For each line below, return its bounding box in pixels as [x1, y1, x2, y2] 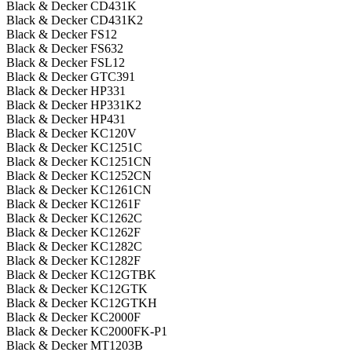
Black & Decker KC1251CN [6, 155, 152, 169]
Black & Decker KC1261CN [6, 183, 152, 197]
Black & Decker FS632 [6, 42, 123, 56]
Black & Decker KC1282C [6, 240, 142, 254]
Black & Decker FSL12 [6, 56, 125, 70]
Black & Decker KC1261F [6, 197, 141, 211]
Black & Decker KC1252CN [6, 169, 152, 183]
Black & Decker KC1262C [6, 211, 142, 225]
